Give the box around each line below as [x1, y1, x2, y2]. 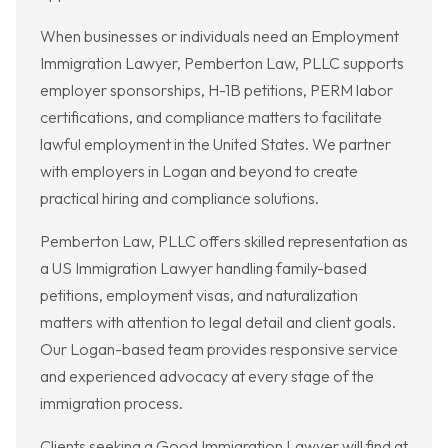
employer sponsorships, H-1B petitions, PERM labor [40, 80, 393, 101]
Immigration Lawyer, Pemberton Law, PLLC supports [40, 53, 404, 74]
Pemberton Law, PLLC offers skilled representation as [40, 231, 408, 252]
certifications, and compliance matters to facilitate [40, 107, 382, 128]
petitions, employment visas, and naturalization [40, 285, 358, 306]
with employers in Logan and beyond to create [40, 161, 358, 182]
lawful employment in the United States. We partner [40, 134, 391, 155]
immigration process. [40, 393, 183, 414]
